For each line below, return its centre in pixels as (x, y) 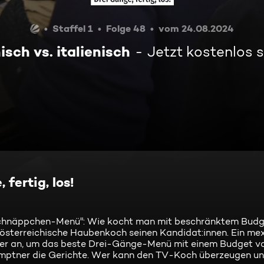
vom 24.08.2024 (196, 28)
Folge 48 (126, 28)
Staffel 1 (73, 28)
